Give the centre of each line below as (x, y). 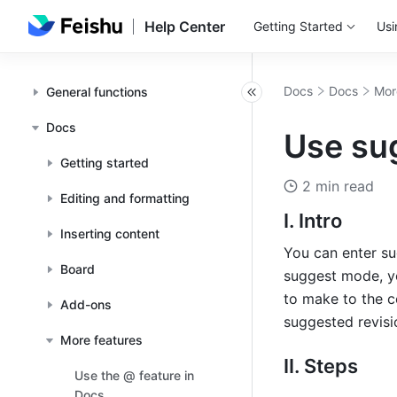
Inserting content (110, 234)
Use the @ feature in (134, 375)
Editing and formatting (125, 198)
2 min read (338, 186)
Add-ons (86, 304)
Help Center (184, 27)
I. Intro (313, 221)
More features (101, 340)
